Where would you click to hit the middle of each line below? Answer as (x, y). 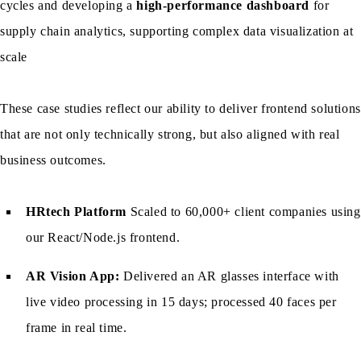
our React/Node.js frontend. (103, 238)
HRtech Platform (76, 212)
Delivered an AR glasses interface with (229, 276)
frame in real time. (77, 328)
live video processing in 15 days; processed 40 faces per (181, 302)
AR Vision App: (73, 276)
